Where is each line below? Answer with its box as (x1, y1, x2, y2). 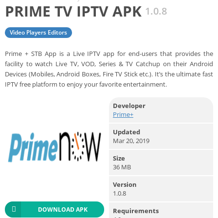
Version (113, 180, 137, 189)
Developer (113, 101, 145, 110)
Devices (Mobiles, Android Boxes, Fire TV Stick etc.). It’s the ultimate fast (5, 69, 213, 78)
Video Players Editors (10, 28, 67, 36)
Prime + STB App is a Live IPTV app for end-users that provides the (5, 49, 213, 58)
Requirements (113, 206, 159, 215)
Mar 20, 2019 (113, 136, 149, 145)
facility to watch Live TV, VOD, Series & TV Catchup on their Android (5, 59, 213, 68)
